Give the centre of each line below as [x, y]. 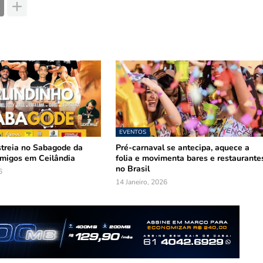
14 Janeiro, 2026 [142, 182]
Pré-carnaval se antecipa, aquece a [183, 148]
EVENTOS [133, 132]
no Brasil [133, 169]
